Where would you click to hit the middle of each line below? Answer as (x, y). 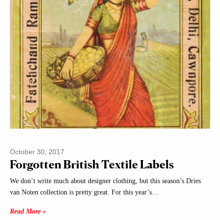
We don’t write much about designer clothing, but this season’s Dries (105, 181)
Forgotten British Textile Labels (92, 165)
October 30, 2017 (37, 152)
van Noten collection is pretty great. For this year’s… (84, 192)
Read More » (28, 211)
